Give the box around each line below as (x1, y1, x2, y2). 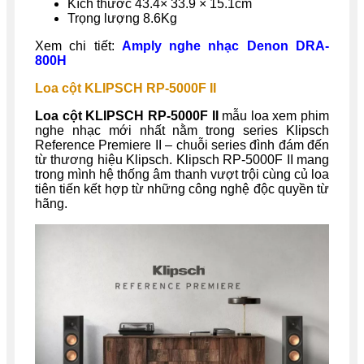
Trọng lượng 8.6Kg (67, 11, 177, 26)
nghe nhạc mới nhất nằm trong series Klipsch (35, 123, 329, 138)
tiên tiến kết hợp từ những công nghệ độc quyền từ (35, 182, 329, 197)
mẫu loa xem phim (218, 109, 329, 123)
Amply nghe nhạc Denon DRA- (121, 39, 330, 54)
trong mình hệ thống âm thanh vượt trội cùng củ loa (35, 167, 329, 182)
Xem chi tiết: (35, 39, 122, 54)
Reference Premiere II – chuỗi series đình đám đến (35, 138, 329, 153)
